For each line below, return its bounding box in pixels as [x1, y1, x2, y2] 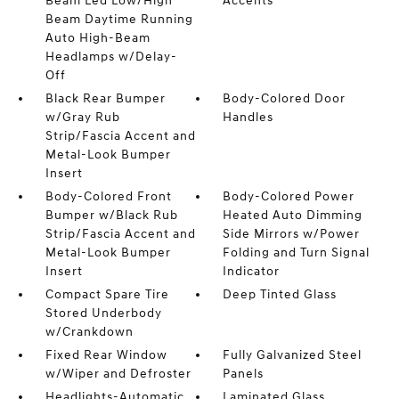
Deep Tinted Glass [223, 286, 338, 302]
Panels [223, 365, 265, 381]
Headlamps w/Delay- [45, 48, 177, 64]
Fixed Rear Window [45, 346, 167, 362]
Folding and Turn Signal [223, 244, 370, 260]
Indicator [223, 263, 281, 279]
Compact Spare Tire [45, 286, 169, 302]
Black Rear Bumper [45, 90, 166, 106]
